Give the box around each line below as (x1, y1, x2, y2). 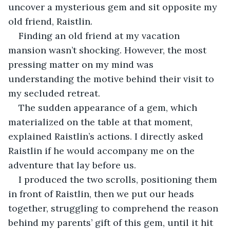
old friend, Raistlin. (8, 15, 92, 27)
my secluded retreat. (8, 87, 100, 99)
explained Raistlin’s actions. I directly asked (8, 130, 206, 142)
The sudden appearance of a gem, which (18, 101, 200, 113)
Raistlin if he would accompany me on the (8, 144, 197, 157)
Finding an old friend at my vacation (18, 29, 182, 42)
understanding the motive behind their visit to (8, 72, 217, 85)
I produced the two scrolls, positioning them (18, 173, 220, 185)
